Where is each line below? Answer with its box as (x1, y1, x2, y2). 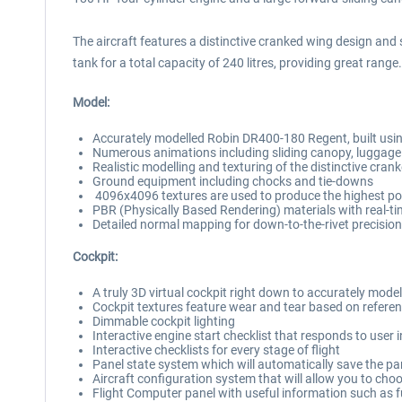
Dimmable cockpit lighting (92, 314, 235, 328)
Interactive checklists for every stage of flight (92, 343, 340, 357)
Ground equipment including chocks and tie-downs (92, 174, 373, 188)
